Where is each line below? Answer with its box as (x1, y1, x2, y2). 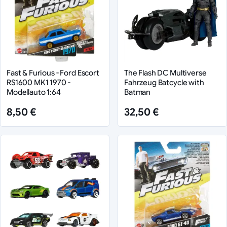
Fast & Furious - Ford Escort (7, 67, 99, 78)
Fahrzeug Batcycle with (124, 77, 204, 87)
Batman (124, 87, 151, 97)
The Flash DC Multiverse (124, 67, 207, 78)
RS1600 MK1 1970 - (7, 77, 70, 87)
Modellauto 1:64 (7, 87, 61, 97)
